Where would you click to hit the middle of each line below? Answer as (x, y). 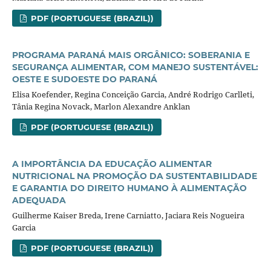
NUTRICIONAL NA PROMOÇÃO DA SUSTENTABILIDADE (134, 176)
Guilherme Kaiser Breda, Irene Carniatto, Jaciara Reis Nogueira (128, 215)
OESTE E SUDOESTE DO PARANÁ (84, 79)
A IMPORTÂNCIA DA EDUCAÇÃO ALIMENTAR (112, 164)
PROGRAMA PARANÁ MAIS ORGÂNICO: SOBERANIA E (131, 55)
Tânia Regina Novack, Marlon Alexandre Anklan (101, 106)
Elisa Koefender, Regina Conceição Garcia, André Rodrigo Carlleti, (133, 94)
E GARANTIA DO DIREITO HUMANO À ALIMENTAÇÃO (129, 188)
